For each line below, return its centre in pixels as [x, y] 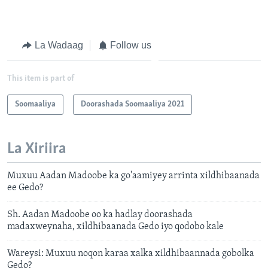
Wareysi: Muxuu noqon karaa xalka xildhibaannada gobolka [131, 253]
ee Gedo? [25, 188]
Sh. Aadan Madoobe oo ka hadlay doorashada [100, 214]
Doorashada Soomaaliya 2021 [133, 105]
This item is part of [41, 79]
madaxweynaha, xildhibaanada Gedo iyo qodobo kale [115, 226]
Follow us [131, 45]
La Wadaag [59, 45]
